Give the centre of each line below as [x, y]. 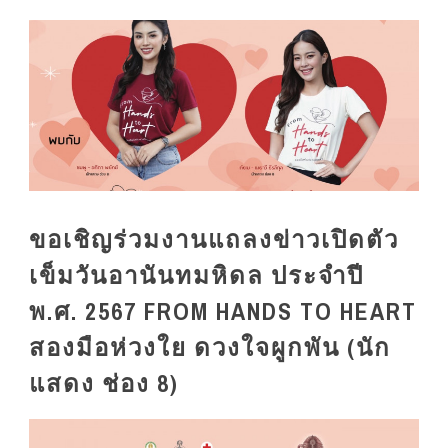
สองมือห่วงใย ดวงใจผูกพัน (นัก [210, 347]
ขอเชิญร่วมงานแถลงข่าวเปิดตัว [214, 239]
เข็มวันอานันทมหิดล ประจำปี [196, 275]
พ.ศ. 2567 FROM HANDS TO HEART [223, 311]
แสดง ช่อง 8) [104, 383]
